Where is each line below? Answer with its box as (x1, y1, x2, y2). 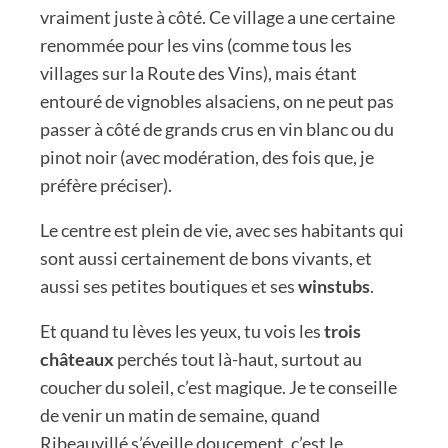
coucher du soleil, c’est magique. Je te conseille (40, 375, 397, 398)
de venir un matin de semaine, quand (40, 403, 320, 426)
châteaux (40, 347, 114, 370)
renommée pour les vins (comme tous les (40, 33, 352, 56)
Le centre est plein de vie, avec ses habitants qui (40, 218, 404, 241)
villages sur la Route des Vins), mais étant (40, 61, 357, 84)
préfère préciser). (40, 173, 172, 196)
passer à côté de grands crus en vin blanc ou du (40, 117, 394, 140)
